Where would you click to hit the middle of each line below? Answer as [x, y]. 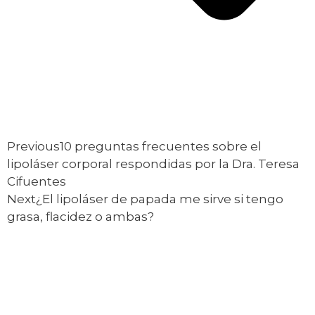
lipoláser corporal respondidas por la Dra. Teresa [153, 163]
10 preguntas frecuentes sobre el [161, 146]
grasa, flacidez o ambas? [81, 216]
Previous [33, 146]
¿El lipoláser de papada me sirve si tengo [160, 199]
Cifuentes [37, 181]
